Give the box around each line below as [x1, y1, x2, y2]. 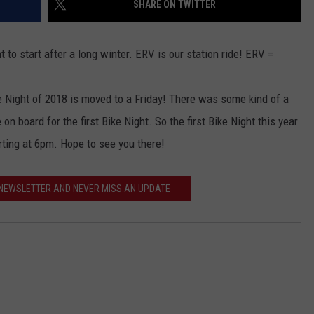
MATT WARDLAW [83, 57, 152, 69]
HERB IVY [83, 93, 122, 104]
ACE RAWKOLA [83, 22, 143, 34]
